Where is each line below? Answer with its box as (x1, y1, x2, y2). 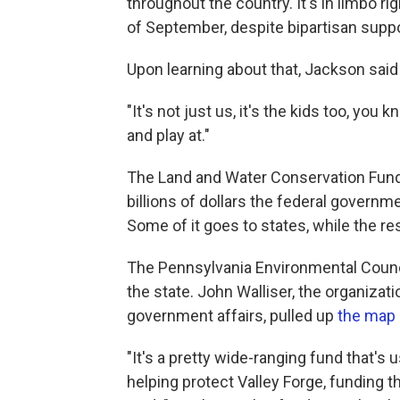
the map (337, 305, 396, 325)
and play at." (127, 125, 210, 145)
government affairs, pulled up (127, 305, 337, 325)
